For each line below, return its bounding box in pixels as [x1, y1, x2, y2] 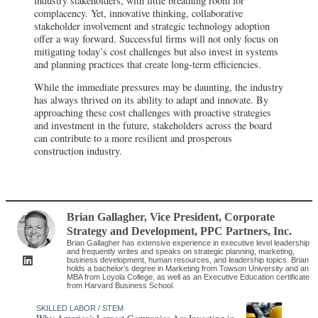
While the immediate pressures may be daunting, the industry [34, 80, 283, 94]
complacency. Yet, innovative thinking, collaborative [34, 6, 243, 21]
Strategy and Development [67, 225, 195, 238]
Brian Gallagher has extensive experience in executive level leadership [67, 238, 310, 248]
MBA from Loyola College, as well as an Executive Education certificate [67, 273, 310, 282]
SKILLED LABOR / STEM [36, 304, 124, 313]
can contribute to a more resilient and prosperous [34, 131, 232, 146]
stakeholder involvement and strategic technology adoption [34, 19, 270, 33]
